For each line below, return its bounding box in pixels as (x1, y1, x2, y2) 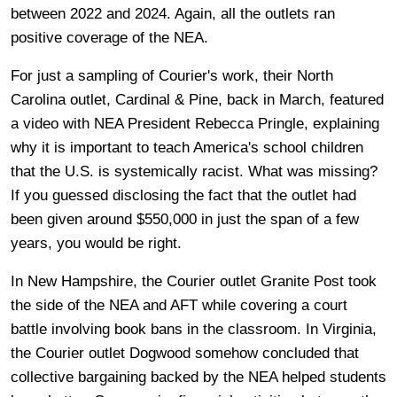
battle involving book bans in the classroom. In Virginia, (11, 320, 377, 338)
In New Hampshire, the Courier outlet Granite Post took (11, 272, 377, 290)
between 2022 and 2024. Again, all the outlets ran (11, 4, 335, 22)
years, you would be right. (11, 234, 182, 252)
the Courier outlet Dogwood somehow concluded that (11, 344, 359, 362)
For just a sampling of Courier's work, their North (11, 66, 333, 84)
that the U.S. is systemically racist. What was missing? (11, 162, 378, 180)
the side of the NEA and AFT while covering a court (11, 296, 347, 314)
